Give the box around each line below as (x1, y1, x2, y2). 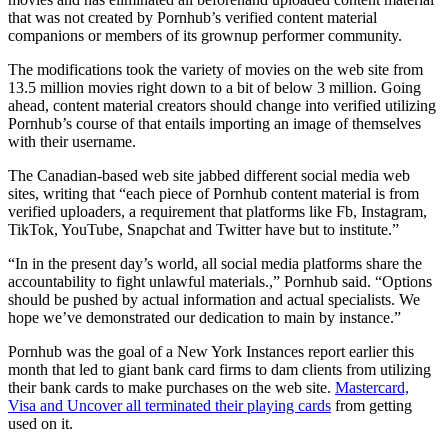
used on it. (8, 414, 73, 432)
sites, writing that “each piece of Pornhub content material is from (8, 184, 419, 202)
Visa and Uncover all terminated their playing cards (8, 396, 331, 414)
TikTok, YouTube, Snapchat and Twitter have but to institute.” (8, 220, 399, 238)
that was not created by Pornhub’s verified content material (8, 8, 377, 26)
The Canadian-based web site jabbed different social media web (8, 166, 410, 184)
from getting (331, 396, 412, 414)
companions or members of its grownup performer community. (8, 26, 402, 44)
